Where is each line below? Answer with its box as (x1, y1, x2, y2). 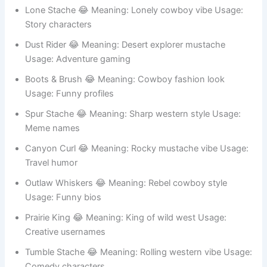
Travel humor (25, 170, 78, 181)
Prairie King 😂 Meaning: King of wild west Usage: (25, 225, 227, 236)
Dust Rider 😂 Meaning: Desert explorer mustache (25, 52, 226, 63)
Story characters (25, 32, 92, 43)
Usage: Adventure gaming (25, 66, 131, 77)
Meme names (25, 135, 80, 147)
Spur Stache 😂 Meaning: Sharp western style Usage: (25, 121, 241, 132)
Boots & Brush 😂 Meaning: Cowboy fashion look (25, 86, 225, 98)
